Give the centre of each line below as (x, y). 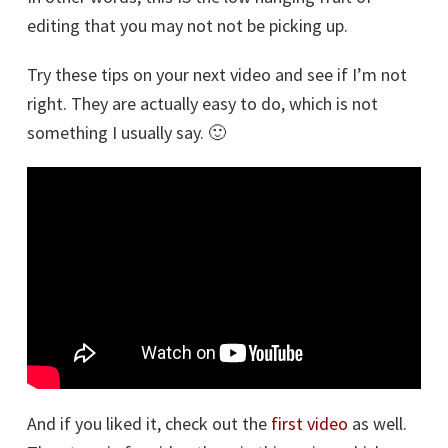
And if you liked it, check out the (149, 423)
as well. (377, 423)
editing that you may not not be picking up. (189, 25)
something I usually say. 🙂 (126, 132)
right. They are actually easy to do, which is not (202, 103)
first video (309, 423)
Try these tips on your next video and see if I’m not (217, 74)
